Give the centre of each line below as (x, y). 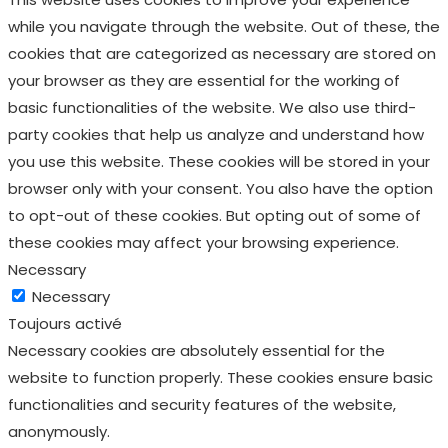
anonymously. (59, 431)
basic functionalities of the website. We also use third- (212, 107)
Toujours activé (65, 323)
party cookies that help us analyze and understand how (216, 134)
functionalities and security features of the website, (202, 404)
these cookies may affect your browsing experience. (203, 242)
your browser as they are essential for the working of (204, 80)
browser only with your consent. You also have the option (220, 188)
